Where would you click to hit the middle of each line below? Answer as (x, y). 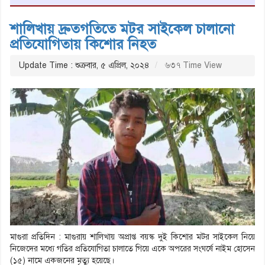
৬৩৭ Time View (192, 65)
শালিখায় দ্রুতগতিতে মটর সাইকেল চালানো (122, 29)
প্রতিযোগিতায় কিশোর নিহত (83, 44)
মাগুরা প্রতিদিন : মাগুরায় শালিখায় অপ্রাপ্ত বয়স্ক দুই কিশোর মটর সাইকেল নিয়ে (132, 237)
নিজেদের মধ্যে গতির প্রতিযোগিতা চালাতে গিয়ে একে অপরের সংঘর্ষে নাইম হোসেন (132, 249)
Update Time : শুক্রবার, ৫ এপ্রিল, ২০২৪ (84, 65)
